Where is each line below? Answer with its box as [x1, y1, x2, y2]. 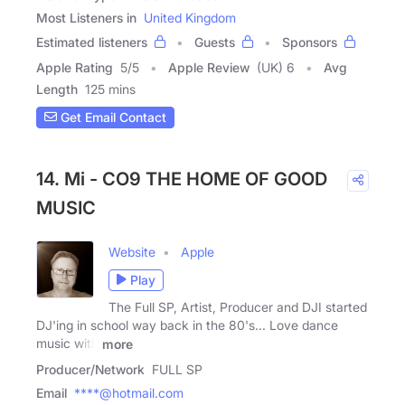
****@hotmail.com [74, 384, 184, 400]
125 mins [85, 80, 136, 97]
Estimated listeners [36, 33, 147, 50]
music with [36, 334, 99, 351]
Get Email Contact [57, 109, 166, 126]
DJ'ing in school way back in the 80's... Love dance [36, 316, 338, 333]
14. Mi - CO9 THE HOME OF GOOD [36, 167, 327, 190]
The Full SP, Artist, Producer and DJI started [108, 298, 367, 315]
